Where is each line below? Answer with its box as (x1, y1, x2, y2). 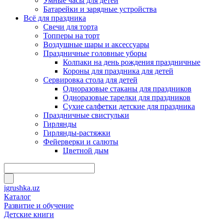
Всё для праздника (24, 14, 86, 22)
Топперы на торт (43, 31, 100, 40)
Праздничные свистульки (43, 111, 129, 119)
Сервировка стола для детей (43, 76, 137, 84)
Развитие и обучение (4, 201, 74, 210)
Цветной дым (63, 146, 109, 155)
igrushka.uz (4, 184, 40, 192)
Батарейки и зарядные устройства (43, 5, 157, 13)
